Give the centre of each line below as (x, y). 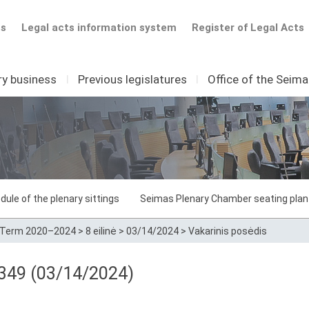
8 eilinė (101, 231)
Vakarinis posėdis (228, 231)
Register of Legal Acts (248, 28)
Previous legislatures (132, 79)
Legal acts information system (99, 28)
